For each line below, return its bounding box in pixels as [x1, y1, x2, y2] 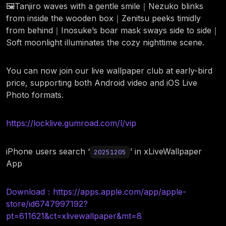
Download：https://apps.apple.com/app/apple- [6, 186, 186, 197]
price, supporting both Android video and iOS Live [6, 77, 197, 88]
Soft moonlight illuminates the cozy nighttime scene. [6, 37, 204, 47]
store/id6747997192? [6, 198, 88, 209]
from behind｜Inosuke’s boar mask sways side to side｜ [6, 25, 219, 35]
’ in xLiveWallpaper [130, 146, 202, 156]
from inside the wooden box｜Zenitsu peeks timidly [6, 13, 201, 23]
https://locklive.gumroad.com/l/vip [6, 118, 136, 128]
